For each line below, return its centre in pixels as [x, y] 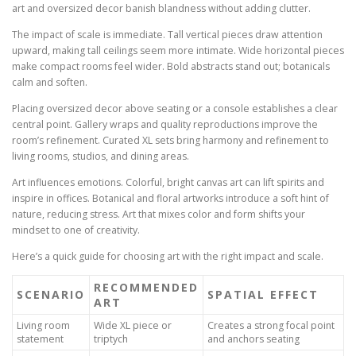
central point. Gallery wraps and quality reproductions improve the [165, 125]
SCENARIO [51, 295]
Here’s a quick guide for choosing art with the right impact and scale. [168, 257]
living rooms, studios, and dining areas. [101, 157]
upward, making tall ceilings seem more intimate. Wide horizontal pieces [178, 50]
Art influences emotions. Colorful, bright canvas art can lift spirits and [168, 183]
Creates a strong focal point [271, 326]
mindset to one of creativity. [76, 230]
